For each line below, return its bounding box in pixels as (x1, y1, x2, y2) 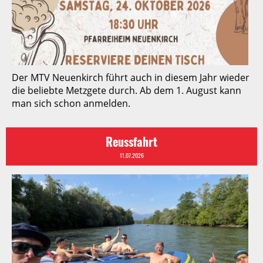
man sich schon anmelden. (12, 97, 130, 110)
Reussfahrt (106, 133, 157, 151)
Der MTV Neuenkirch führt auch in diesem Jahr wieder (12, 71, 249, 85)
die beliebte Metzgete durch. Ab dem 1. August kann (12, 84, 241, 97)
